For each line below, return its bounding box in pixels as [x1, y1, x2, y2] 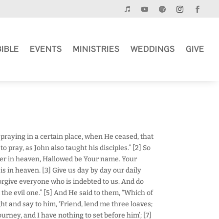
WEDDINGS [131, 44, 175, 54]
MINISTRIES [73, 44, 120, 54]
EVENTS [30, 44, 62, 54]
